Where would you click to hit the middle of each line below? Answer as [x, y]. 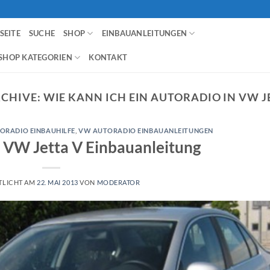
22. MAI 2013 [58, 182]
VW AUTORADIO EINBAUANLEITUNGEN [146, 131]
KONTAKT [108, 57]
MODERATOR [118, 182]
